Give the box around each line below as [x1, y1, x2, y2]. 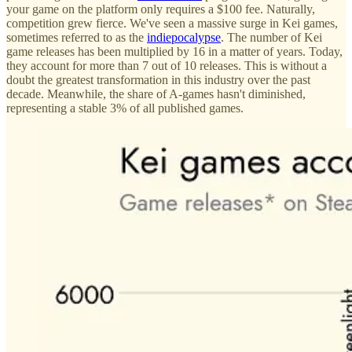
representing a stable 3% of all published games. [6, 101, 244, 115]
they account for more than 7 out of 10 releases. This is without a [6, 58, 327, 72]
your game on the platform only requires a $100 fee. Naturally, [6, 2, 315, 16]
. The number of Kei [221, 30, 322, 44]
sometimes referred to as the [6, 30, 147, 44]
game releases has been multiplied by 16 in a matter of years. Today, [6, 44, 343, 58]
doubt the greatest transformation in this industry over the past [6, 72, 310, 86]
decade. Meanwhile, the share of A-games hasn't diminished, [6, 86, 306, 101]
